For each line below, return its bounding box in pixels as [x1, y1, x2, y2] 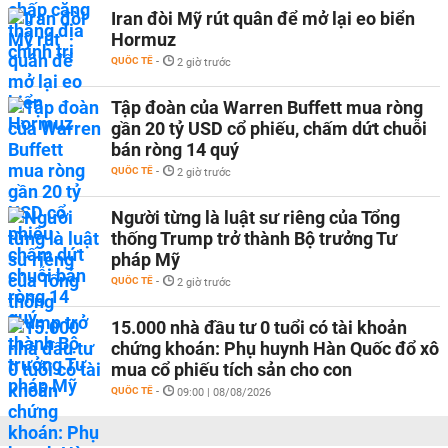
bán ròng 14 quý [111, 139, 239, 160]
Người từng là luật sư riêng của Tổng [111, 207, 400, 228]
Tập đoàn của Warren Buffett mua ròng [111, 97, 423, 118]
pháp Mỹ [111, 249, 180, 270]
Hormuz [111, 29, 176, 50]
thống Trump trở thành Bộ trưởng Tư [111, 228, 397, 249]
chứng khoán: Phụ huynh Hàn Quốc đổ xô [111, 338, 439, 359]
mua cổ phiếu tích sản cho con [111, 359, 352, 380]
